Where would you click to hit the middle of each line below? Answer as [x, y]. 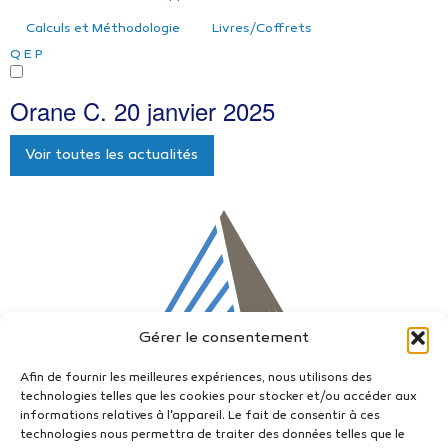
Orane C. [62, 111]
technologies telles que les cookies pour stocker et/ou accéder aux [218, 397]
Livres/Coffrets [262, 29]
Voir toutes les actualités [112, 155]
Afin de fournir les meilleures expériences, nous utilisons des [196, 378]
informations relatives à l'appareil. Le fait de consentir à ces [200, 416]
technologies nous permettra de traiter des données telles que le [212, 435]
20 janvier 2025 [194, 111]
